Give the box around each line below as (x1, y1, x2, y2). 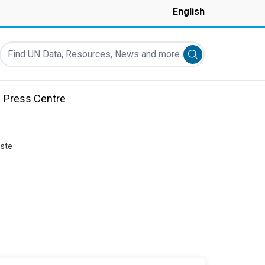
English (173, 6, 205, 17)
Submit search (192, 50, 251, 62)
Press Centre (4, 92, 66, 105)
